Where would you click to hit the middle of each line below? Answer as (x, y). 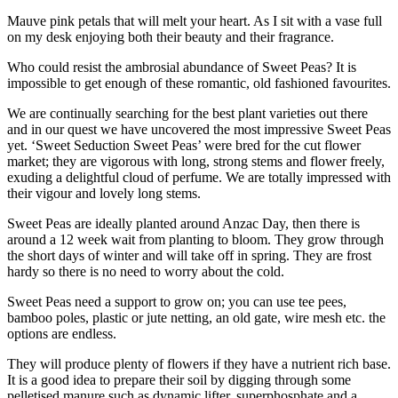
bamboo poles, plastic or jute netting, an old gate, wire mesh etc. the (196, 317)
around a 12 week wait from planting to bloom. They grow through (195, 239)
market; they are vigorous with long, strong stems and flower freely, (196, 161)
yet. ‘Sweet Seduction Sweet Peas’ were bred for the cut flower (184, 145)
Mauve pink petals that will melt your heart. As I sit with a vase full (195, 20)
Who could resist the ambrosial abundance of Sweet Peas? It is (182, 67)
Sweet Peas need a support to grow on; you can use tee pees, (177, 301)
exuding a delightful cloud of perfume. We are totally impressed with (199, 177)
